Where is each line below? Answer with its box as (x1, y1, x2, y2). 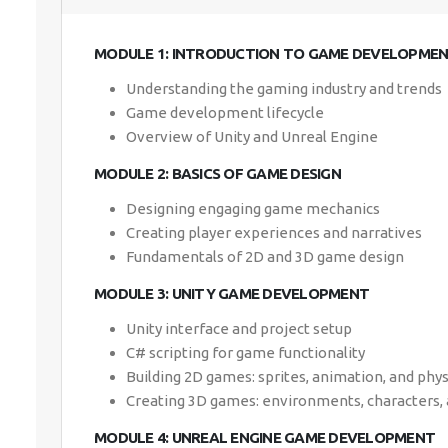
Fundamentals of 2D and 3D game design (126, 248, 404, 265)
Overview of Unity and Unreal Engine (126, 128, 378, 145)
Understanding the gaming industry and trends (126, 80, 442, 97)
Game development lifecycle (126, 104, 324, 121)
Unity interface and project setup (126, 320, 352, 337)
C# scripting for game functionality (126, 344, 365, 361)
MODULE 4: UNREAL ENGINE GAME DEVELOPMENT (94, 429, 435, 446)
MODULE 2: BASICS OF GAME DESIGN (94, 165, 341, 182)
